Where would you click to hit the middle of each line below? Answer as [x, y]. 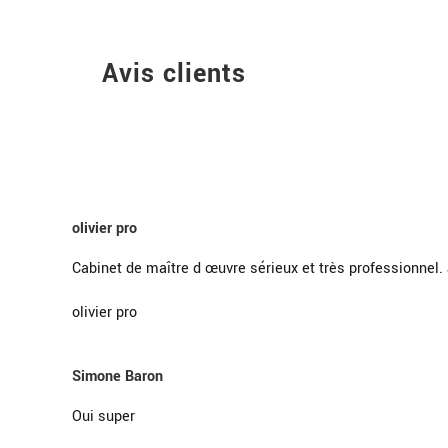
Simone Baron [117, 376]
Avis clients [174, 73]
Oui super [103, 416]
